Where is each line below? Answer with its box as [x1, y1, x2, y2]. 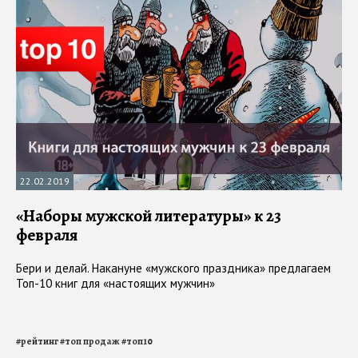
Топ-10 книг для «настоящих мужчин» [16, 275, 215, 291]
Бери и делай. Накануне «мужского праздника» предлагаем [16, 260, 331, 276]
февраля [16, 223, 78, 246]
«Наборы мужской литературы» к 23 [16, 204, 281, 227]
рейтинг [21, 334, 58, 348]
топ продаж [65, 334, 120, 348]
